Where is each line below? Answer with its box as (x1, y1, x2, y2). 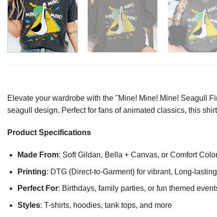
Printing (17, 167, 46, 176)
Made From (17, 151, 59, 159)
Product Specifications (7, 128, 91, 137)
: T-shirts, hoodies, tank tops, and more (40, 201, 172, 209)
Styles (17, 201, 40, 209)
